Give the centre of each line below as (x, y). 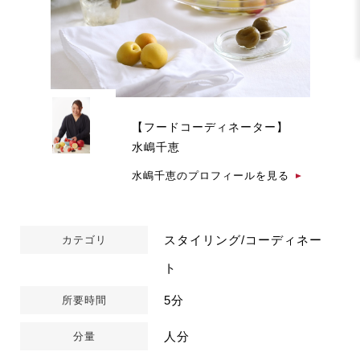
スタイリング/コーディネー (243, 240)
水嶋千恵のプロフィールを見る (211, 176)
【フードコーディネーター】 (211, 127)
